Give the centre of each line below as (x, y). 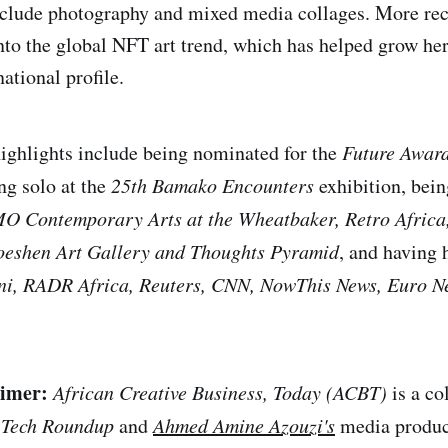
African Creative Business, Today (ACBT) (222, 391)
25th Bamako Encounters (212, 184)
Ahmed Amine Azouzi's (244, 424)
